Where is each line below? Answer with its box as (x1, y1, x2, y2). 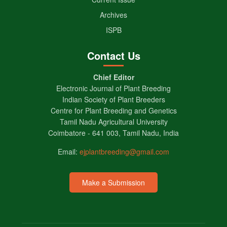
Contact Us (87, 48, 140, 63)
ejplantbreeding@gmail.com (80, 146, 169, 157)
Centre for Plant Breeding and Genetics (50, 105, 177, 116)
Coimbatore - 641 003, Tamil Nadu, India (48, 127, 179, 138)
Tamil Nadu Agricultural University (59, 116, 168, 127)
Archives (100, 9, 127, 20)
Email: (58, 146, 80, 157)
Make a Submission (82, 177, 145, 187)
